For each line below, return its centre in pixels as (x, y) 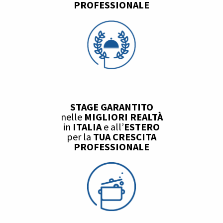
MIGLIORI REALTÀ (123, 117)
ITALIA (88, 127)
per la (80, 137)
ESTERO (142, 127)
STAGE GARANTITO (111, 107)
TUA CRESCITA (125, 137)
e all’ (114, 127)
